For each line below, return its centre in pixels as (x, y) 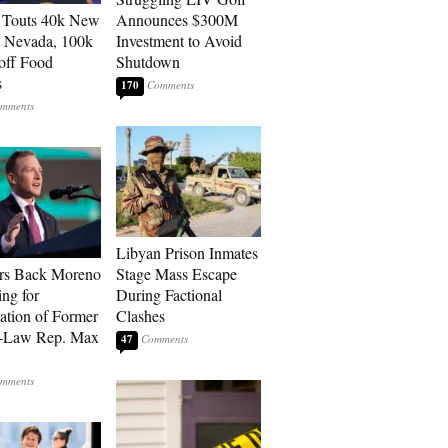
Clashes (140, 315)
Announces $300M (177, 19)
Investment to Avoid (179, 40)
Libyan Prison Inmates (187, 252)
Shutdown (148, 61)
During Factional (169, 294)
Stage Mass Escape (176, 273)
